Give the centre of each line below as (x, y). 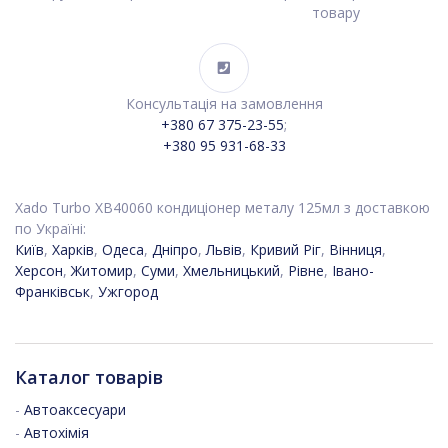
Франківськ (52, 292)
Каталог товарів (89, 377)
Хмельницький (231, 271)
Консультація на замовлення (224, 104)
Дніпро (175, 250)
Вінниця (355, 250)
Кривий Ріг (285, 250)
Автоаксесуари (75, 410)
